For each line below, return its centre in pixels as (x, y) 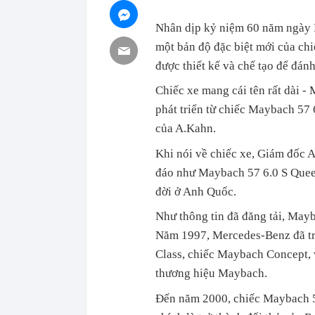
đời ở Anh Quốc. (196, 191)
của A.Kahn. (186, 128)
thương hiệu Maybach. (211, 273)
